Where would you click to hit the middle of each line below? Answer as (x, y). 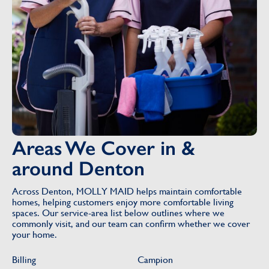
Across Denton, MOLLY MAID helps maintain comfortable (127, 191)
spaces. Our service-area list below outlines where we (118, 213)
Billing (24, 259)
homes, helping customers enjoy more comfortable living (123, 202)
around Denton (78, 168)
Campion (155, 259)
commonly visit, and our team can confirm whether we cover (131, 223)
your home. (35, 234)
